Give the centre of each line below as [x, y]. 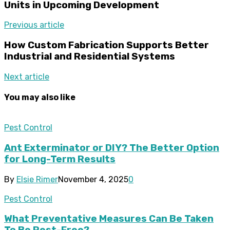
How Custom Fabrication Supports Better [107, 45]
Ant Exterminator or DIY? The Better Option [112, 148]
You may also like [40, 97]
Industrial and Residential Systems [90, 56]
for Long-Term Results [60, 159]
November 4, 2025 [93, 179]
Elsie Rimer [37, 179]
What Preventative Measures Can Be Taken [109, 219]
